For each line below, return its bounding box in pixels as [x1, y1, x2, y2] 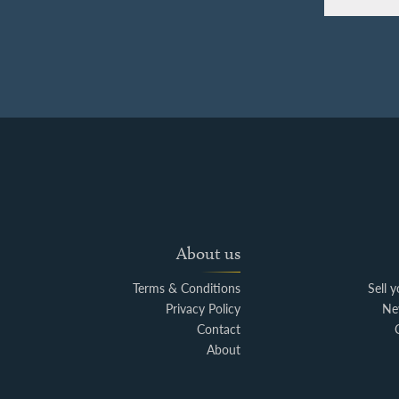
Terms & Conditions [133, 280, 241, 297]
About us [176, 243, 241, 265]
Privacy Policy [166, 300, 241, 318]
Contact [197, 321, 241, 338]
